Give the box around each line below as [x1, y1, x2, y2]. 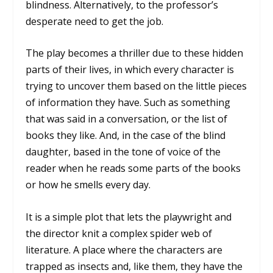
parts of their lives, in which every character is [26, 63, 235, 77]
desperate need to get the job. [26, 14, 164, 28]
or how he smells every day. [26, 178, 151, 192]
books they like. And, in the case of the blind [26, 129, 226, 143]
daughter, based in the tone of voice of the [26, 145, 221, 159]
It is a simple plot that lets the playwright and [26, 210, 232, 224]
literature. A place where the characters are [26, 243, 223, 257]
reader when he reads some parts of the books [26, 161, 241, 175]
